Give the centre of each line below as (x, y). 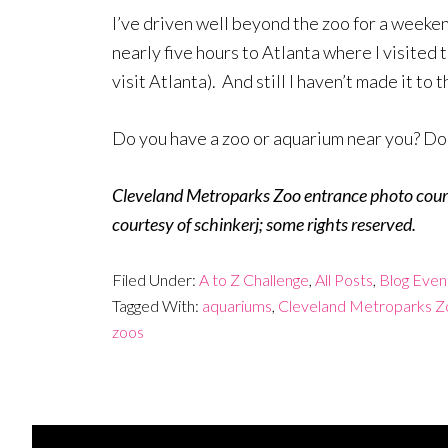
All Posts (344, 279)
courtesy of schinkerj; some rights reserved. (264, 224)
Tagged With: (157, 305)
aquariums (237, 305)
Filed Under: (155, 279)
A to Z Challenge (254, 279)
